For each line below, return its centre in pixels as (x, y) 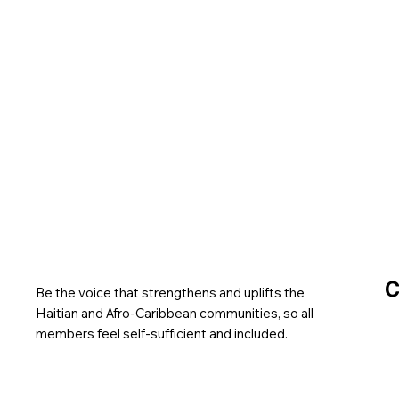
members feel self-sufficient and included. (162, 333)
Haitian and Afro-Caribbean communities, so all (175, 313)
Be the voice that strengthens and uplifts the (171, 292)
